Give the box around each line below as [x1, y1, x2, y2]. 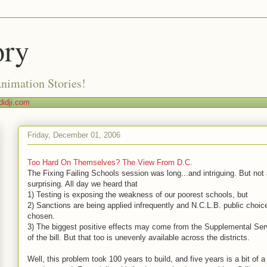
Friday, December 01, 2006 [27, 130, 120, 139]
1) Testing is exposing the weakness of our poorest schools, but [27, 190, 248, 199]
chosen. [27, 212, 55, 221]
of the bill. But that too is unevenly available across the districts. [27, 233, 250, 242]
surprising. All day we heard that [27, 179, 138, 188]
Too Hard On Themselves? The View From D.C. [27, 158, 193, 167]
